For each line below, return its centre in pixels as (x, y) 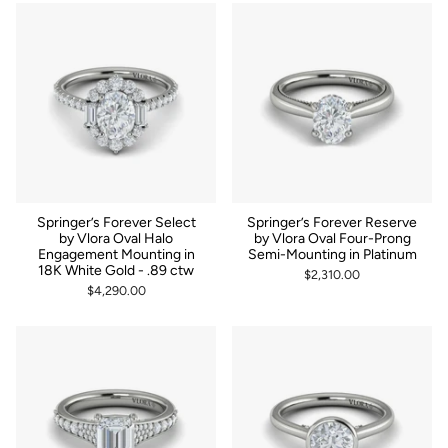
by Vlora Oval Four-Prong (332, 238)
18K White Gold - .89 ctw (116, 270)
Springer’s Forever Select (116, 222)
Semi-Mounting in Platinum (332, 254)
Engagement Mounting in (116, 254)
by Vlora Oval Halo (116, 238)
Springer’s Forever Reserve (332, 222)
